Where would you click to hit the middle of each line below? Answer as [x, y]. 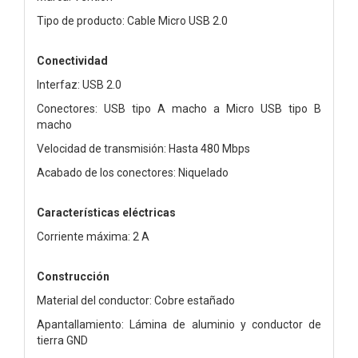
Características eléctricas [106, 212]
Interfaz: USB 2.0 [79, 84]
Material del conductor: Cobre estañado [136, 300]
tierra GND [62, 340]
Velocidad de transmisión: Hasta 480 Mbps [143, 148]
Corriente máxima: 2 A [93, 236]
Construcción [73, 276]
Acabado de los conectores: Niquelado [133, 172]
